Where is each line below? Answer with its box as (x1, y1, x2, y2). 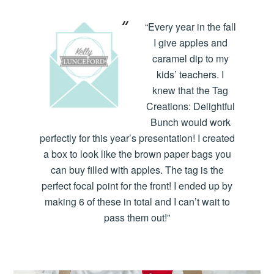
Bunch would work (150, 114, 231, 129)
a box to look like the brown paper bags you (43, 146, 231, 161)
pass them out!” (104, 210, 170, 224)
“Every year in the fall (144, 19, 236, 34)
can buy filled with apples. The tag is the (50, 162, 224, 177)
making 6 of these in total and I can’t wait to (44, 194, 230, 209)
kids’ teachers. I (157, 67, 224, 81)
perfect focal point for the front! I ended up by (42, 178, 232, 193)
